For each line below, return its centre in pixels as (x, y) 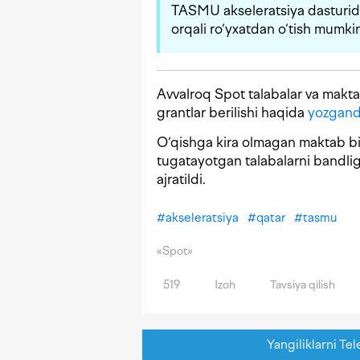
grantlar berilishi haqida (232, 113)
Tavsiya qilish (301, 285)
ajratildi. (181, 180)
